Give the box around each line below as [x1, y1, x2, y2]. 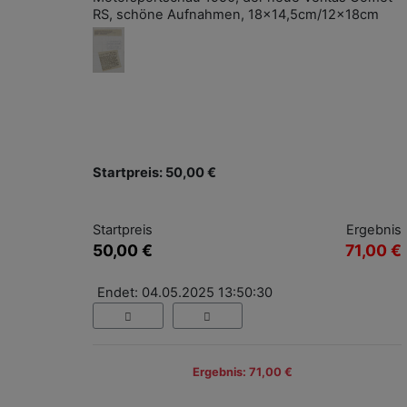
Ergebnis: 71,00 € [193, 364, 293, 379]
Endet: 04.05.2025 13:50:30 [97, 284, 273, 302]
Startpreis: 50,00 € [93, 164, 216, 182]
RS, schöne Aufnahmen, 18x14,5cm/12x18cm [93, 6, 379, 24]
